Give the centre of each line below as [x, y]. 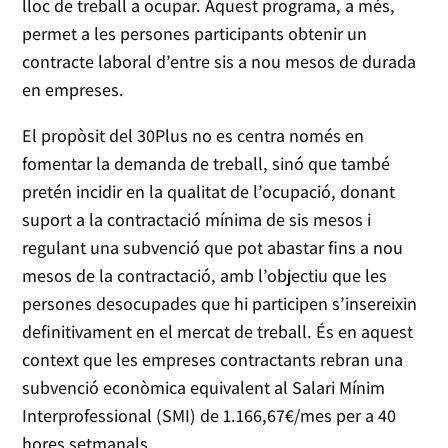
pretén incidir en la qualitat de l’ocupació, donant [209, 192]
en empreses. [75, 90]
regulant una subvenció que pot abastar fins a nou [213, 248]
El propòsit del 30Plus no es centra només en [193, 136]
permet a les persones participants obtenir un [195, 34]
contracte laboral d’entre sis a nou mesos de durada [219, 62]
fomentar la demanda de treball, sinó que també [206, 164]
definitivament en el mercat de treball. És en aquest [218, 332]
